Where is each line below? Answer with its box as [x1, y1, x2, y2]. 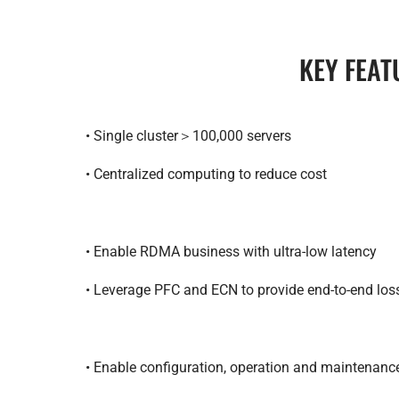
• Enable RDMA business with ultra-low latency [85, 243, 377, 260]
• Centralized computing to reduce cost [85, 166, 327, 183]
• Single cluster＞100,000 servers [85, 127, 291, 144]
